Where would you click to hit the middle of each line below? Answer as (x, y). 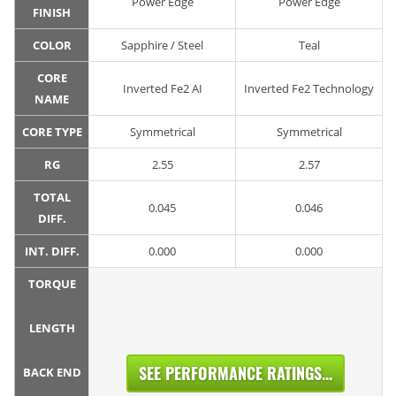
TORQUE (52, 284)
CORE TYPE (52, 132)
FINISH (52, 13)
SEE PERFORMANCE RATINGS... (236, 373)
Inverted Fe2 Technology (309, 89)
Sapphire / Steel (162, 46)
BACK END (52, 373)
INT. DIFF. (52, 251)
